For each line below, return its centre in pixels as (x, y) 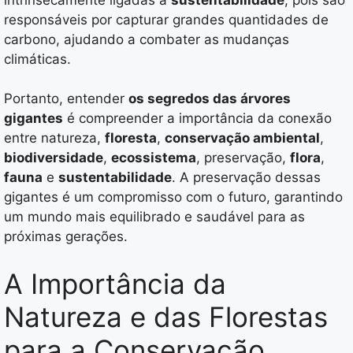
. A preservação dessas (246, 178)
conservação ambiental (242, 138)
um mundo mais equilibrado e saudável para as (154, 217)
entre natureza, (54, 138)
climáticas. (37, 59)
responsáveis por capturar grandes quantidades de (166, 19)
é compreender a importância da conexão (197, 119)
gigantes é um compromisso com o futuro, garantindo (173, 197)
